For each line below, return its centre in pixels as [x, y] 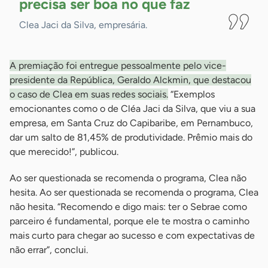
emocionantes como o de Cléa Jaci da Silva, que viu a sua [133, 109]
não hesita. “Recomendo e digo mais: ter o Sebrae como [128, 207]
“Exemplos [191, 95]
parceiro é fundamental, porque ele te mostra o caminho [130, 221]
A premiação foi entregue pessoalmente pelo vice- [118, 66]
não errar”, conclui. [49, 250]
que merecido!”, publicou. [64, 152]
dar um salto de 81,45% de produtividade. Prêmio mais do [131, 138]
